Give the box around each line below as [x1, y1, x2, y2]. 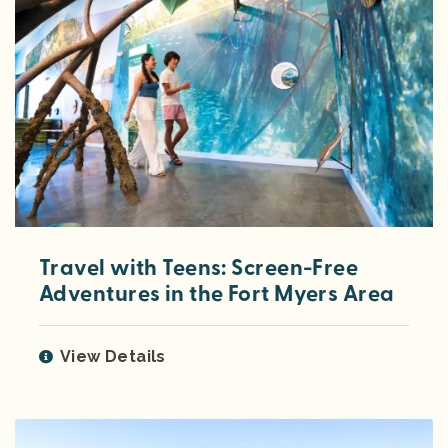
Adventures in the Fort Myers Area [39, 279, 395, 308]
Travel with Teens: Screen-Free [39, 253, 359, 282]
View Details [60, 346, 166, 366]
